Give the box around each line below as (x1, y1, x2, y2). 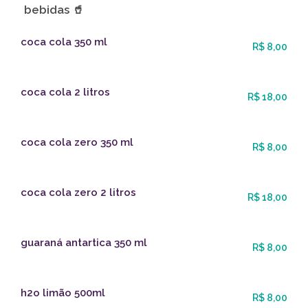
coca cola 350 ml (21, 36, 107, 49)
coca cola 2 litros (21, 86, 110, 99)
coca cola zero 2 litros (21, 186, 136, 199)
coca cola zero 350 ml (21, 136, 133, 149)
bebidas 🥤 (24, 3, 84, 17)
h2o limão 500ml (21, 287, 105, 300)
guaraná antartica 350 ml (21, 236, 147, 250)
